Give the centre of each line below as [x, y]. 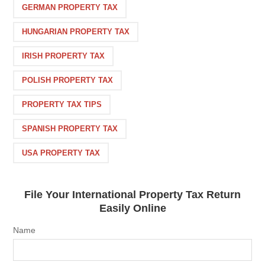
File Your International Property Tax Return [132, 194]
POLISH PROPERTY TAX [68, 80]
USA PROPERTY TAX [61, 153]
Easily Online [132, 208]
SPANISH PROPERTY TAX [70, 128]
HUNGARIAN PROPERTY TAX [76, 32]
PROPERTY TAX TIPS [62, 104]
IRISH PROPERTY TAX [64, 56]
